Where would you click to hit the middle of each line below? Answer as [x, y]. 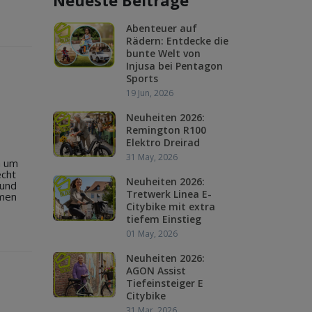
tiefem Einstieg [164, 219]
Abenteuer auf [162, 28]
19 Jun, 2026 [150, 93]
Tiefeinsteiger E [165, 283]
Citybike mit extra [171, 206]
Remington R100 [166, 130]
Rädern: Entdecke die [177, 41]
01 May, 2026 [152, 234]
